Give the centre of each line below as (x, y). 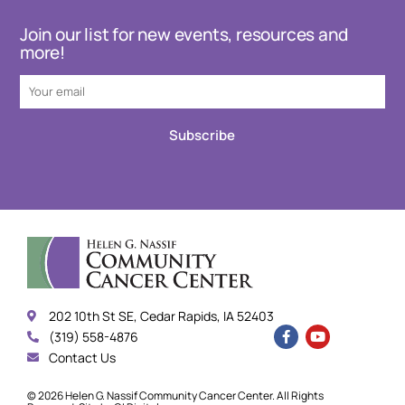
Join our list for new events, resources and (184, 34)
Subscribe (202, 135)
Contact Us (83, 358)
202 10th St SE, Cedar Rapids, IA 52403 (162, 316)
